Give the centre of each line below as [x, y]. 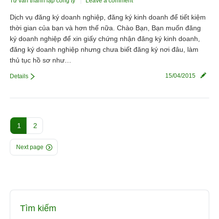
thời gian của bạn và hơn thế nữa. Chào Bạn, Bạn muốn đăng [105, 28]
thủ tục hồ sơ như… [41, 60]
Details [19, 77]
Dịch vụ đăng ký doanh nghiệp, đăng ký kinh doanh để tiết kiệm [108, 17]
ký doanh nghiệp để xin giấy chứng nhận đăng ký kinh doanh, [105, 39]
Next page [30, 147]
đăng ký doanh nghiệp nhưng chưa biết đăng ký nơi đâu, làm [104, 50]
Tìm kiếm [38, 208]
